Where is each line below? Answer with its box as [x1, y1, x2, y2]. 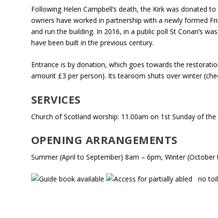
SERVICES [31, 91, 81, 107]
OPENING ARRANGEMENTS [31, 132, 178, 147]
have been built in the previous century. [31, 37, 154, 47]
